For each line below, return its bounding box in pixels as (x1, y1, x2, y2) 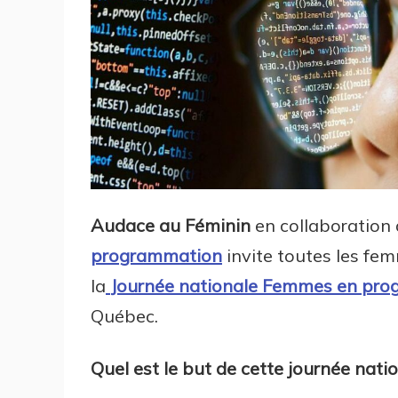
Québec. (91, 305, 158, 328)
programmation (91, 244, 222, 267)
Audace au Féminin (91, 214, 251, 237)
